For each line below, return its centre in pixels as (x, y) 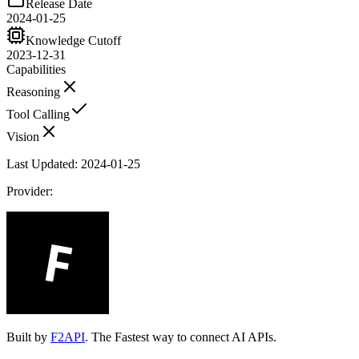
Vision (23, 136)
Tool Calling (38, 114)
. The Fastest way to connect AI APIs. (181, 337)
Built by (27, 337)
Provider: (30, 191)
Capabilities (36, 69)
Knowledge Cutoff (73, 40)
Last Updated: (44, 163)
